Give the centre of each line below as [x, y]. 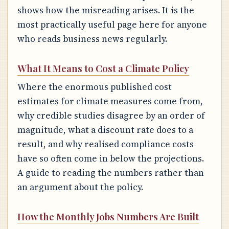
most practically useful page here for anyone [112, 25]
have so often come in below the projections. [110, 158]
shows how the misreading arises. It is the [106, 10]
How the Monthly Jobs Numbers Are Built [108, 216]
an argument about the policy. [80, 187]
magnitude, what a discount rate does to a [105, 130]
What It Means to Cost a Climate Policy [103, 68]
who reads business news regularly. [92, 39]
